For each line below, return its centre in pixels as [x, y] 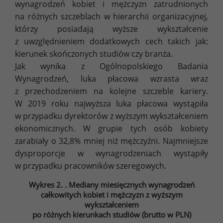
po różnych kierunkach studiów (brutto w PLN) [111, 214]
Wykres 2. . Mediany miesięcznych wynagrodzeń [111, 184]
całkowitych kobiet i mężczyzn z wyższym [111, 194]
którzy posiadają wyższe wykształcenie [111, 29]
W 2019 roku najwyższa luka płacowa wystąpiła [111, 103]
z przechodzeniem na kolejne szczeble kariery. [111, 91]
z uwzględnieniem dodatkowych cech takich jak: [111, 41]
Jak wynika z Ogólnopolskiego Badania [111, 66]
